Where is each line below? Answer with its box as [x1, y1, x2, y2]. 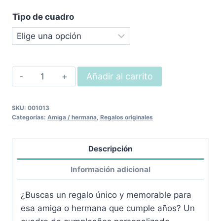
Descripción [88, 144, 133, 153]
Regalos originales [100, 113, 153, 121]
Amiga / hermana [47, 113, 97, 121]
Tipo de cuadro [12, 11, 74, 22]
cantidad [32, 95, 68, 105]
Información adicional [71, 164, 150, 174]
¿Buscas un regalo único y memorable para [21, 189, 191, 200]
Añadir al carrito [86, 71, 153, 81]
